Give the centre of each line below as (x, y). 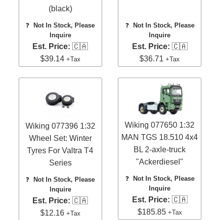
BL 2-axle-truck (160, 150)
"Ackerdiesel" (160, 162)
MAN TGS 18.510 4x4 (160, 137)
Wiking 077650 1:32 (160, 125)
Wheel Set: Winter (60, 138)
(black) (60, 8)
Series (60, 163)
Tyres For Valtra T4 (60, 151)
